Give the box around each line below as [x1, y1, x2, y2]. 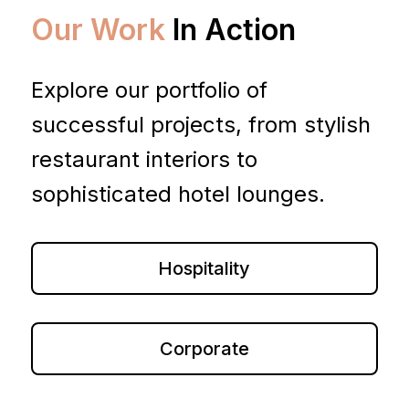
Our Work [30, 11, 165, 47]
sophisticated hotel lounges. [30, 180, 325, 207]
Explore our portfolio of [30, 76, 267, 103]
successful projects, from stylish [30, 110, 371, 138]
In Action [164, 11, 296, 47]
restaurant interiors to [30, 145, 257, 173]
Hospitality [158, 257, 251, 279]
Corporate [159, 337, 249, 360]
